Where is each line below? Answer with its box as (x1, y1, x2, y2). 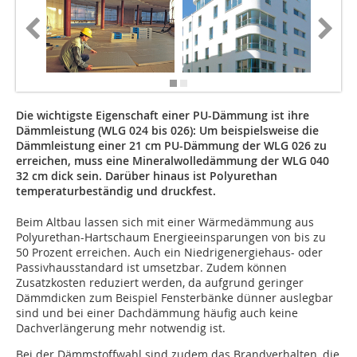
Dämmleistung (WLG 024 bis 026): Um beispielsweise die (16, 123, 319, 139)
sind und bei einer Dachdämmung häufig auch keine (16, 305, 298, 321)
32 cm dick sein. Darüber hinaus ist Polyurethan (16, 168, 277, 184)
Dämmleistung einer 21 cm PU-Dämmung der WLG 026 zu (16, 138, 327, 154)
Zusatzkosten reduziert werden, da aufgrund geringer (16, 275, 304, 291)
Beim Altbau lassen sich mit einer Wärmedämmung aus (16, 214, 314, 230)
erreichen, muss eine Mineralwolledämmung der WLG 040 (16, 153, 329, 169)
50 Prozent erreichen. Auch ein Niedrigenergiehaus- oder (16, 245, 323, 261)
